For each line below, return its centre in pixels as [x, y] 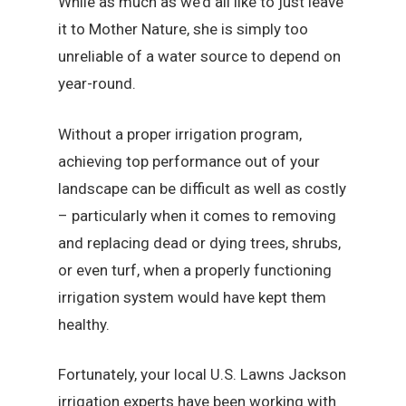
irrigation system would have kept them [193, 297]
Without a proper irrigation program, [180, 134]
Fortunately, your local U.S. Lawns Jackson [203, 375]
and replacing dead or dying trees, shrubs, [200, 242]
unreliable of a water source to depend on [200, 57]
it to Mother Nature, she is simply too [184, 29]
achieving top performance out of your [189, 161]
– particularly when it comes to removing [198, 215]
